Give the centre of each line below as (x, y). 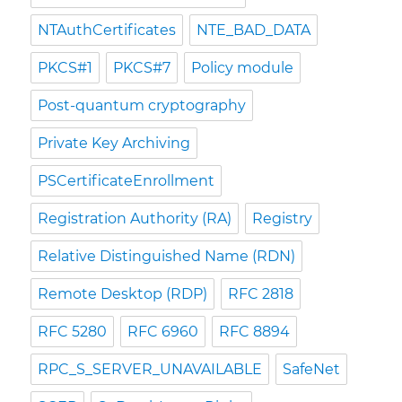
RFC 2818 (261, 293)
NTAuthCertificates (107, 30)
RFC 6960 (163, 331)
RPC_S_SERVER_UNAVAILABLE (150, 369)
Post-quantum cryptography (142, 105)
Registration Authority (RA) (135, 218)
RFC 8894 (255, 331)
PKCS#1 (66, 67)
